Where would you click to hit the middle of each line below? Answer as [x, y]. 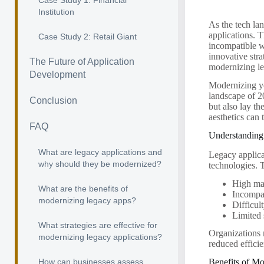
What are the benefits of [83, 189]
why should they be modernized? [100, 164]
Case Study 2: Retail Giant [88, 37]
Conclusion [53, 100]
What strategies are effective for [98, 225]
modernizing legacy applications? [100, 237]
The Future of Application [82, 62]
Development [57, 75]
